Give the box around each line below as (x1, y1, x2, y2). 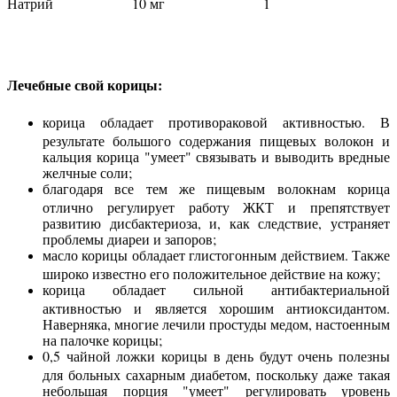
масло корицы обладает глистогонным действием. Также (43, 245, 390, 264)
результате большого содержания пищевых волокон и (43, 130, 390, 146)
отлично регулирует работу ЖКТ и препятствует (43, 197, 390, 213)
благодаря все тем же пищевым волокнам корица (43, 178, 390, 198)
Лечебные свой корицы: (7, 74, 162, 96)
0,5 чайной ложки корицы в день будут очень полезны (43, 346, 390, 365)
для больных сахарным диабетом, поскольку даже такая (43, 364, 390, 380)
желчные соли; (43, 162, 132, 178)
